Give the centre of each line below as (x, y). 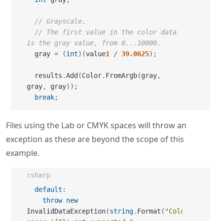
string (121, 211)
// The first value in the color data (106, 32)
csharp (38, 175)
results (48, 75)
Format (149, 211)
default (48, 189)
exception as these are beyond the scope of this (95, 139)
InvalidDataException (66, 211)
